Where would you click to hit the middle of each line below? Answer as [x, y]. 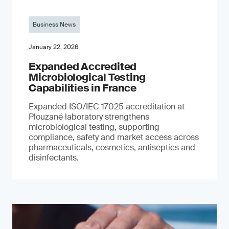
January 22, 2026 [53, 47]
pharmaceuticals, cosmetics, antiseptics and [112, 147]
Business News [54, 25]
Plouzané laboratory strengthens [89, 117]
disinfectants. [54, 158]
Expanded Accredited [83, 66]
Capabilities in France [83, 88]
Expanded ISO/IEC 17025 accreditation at [107, 107]
